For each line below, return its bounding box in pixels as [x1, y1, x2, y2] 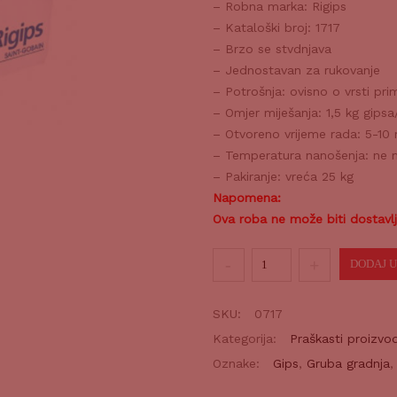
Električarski [247, 250, 319, 265]
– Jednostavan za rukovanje [212, 62, 380, 77]
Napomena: [212, 190, 281, 205]
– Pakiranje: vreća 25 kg [212, 168, 354, 183]
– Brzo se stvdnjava [212, 41, 331, 56]
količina [247, 314, 292, 329]
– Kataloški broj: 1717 [212, 19, 340, 35]
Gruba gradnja [306, 356, 390, 371]
